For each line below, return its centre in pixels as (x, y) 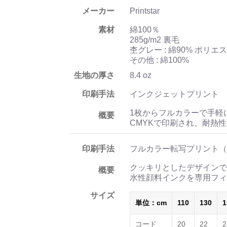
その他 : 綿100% (159, 60)
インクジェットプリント (174, 94)
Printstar (146, 11)
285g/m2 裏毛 (155, 40)
